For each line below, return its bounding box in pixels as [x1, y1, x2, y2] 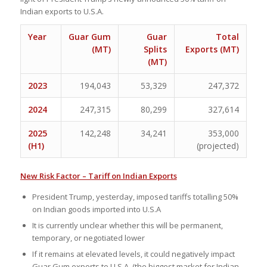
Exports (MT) [185, 43, 239, 55]
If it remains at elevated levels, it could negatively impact [32, 248, 235, 259]
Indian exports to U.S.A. [20, 5, 104, 17]
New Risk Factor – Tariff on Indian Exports [20, 170, 177, 181]
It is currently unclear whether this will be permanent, [32, 219, 223, 231]
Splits [143, 43, 167, 55]
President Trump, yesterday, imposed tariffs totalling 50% [32, 191, 238, 202]
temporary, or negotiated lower [32, 232, 145, 243]
